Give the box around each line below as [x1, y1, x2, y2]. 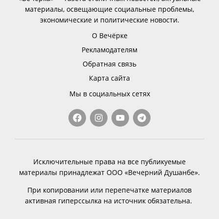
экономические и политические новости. [40, 15, 179, 25]
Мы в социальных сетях [69, 89, 150, 99]
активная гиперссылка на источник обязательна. [25, 196, 194, 206]
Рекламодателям [82, 45, 137, 55]
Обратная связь [83, 59, 136, 69]
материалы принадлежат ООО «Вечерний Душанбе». [19, 168, 200, 177]
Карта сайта [89, 73, 130, 83]
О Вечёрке [91, 31, 128, 41]
